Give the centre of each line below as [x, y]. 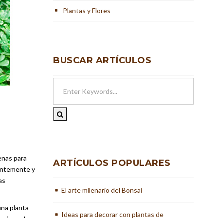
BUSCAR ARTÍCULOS [102, 60]
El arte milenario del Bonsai [102, 190]
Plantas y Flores [87, 10]
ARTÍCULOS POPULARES [112, 163]
